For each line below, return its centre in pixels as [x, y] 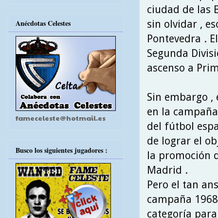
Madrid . [167, 170]
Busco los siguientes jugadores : [62, 150]
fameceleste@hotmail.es [61, 118]
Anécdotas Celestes [43, 23]
